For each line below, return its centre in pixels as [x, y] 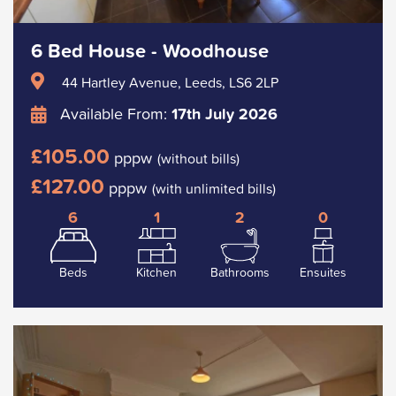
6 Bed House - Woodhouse [150, 50]
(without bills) [198, 158]
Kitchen [156, 272]
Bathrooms [240, 272]
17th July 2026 [225, 113]
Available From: [114, 113]
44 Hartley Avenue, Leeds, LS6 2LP [170, 82]
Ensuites [323, 272]
